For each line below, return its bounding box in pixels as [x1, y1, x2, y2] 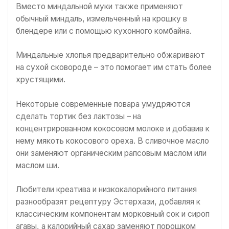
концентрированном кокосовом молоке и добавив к [16, 123, 210, 133]
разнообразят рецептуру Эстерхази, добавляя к [16, 197, 200, 207]
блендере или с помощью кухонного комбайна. [16, 26, 192, 36]
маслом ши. [16, 160, 59, 170]
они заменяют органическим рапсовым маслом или [16, 148, 207, 158]
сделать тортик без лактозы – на [16, 111, 141, 121]
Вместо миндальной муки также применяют [16, 1, 183, 11]
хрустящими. [16, 75, 65, 85]
